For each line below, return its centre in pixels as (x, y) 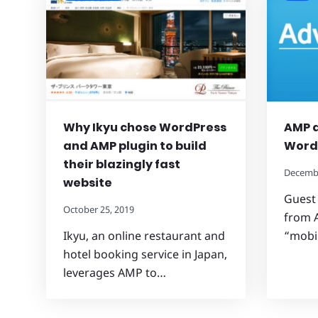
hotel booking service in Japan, (145, 254)
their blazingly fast (122, 164)
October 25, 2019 (99, 209)
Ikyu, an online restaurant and (144, 235)
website (88, 182)
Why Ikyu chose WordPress (145, 127)
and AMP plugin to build (135, 146)
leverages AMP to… (115, 272)
